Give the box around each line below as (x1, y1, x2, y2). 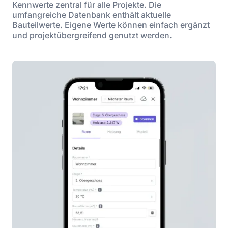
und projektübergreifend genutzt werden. (12, 30, 172, 40)
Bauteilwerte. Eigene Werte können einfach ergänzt (12, 19, 210, 30)
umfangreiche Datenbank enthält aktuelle (12, 9, 171, 20)
